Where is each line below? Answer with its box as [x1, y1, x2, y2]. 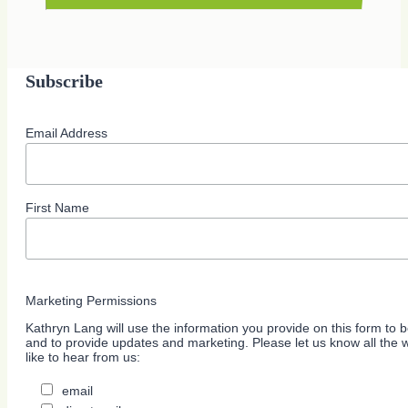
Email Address [25, 125, 107, 140]
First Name [25, 199, 89, 215]
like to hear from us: [25, 349, 140, 364]
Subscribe [25, 71, 103, 91]
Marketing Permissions [25, 292, 157, 308]
